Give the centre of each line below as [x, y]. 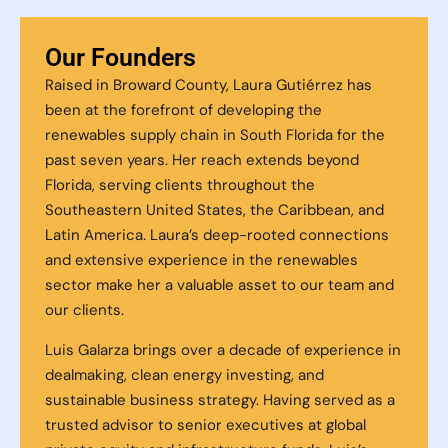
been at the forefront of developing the [183, 110]
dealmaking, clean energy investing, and [184, 374]
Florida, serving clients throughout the [180, 185]
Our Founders [120, 58]
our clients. [84, 310]
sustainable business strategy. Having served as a [220, 399]
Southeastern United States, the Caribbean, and [214, 210]
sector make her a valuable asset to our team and [219, 285]
